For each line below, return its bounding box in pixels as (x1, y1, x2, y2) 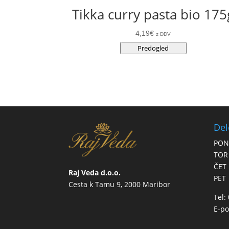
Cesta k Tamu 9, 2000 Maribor (68, 179, 171, 189)
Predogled (138, 43, 169, 53)
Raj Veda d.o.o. (68, 167, 121, 177)
